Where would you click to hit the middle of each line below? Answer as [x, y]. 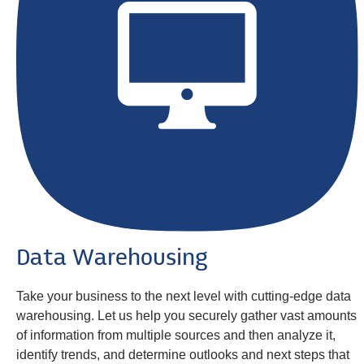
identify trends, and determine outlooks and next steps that [183, 355]
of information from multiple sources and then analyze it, [176, 336]
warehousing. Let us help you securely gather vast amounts [186, 316]
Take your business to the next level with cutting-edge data [184, 297]
